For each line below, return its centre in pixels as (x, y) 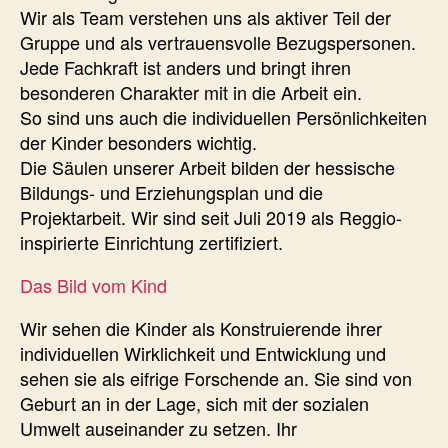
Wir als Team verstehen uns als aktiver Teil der (205, 16)
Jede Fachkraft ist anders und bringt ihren (185, 66)
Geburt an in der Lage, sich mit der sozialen (194, 402)
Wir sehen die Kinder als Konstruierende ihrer (201, 327)
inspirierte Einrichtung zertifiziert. (151, 241)
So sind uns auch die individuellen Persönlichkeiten (223, 116)
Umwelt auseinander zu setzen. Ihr (158, 427)
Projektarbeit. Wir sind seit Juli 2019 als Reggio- (211, 216)
